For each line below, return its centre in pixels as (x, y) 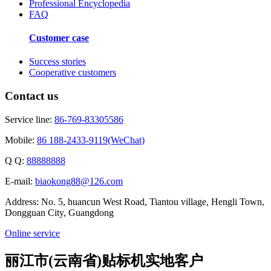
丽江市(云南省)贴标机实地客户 (104, 260)
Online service (32, 233)
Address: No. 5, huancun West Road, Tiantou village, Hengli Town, (135, 201)
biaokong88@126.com (79, 181)
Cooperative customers (73, 73)
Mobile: (21, 140)
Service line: (30, 119)
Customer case (59, 38)
